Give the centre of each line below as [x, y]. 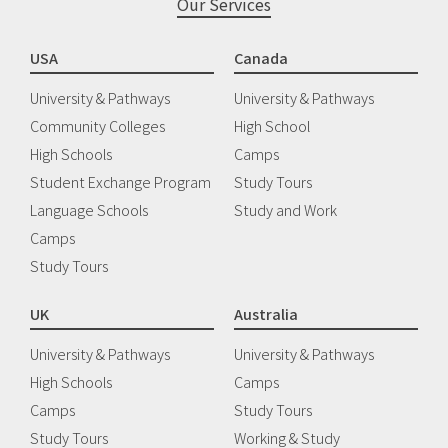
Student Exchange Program [120, 182]
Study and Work [285, 210]
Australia [266, 314]
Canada [261, 58]
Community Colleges [97, 126]
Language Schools [89, 210]
